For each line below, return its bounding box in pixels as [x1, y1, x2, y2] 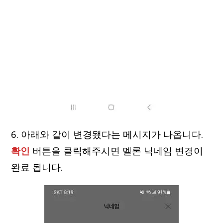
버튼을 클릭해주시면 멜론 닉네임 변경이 [30, 144, 204, 157]
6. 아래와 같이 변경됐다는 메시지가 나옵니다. [11, 128, 204, 140]
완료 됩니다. [11, 161, 63, 173]
